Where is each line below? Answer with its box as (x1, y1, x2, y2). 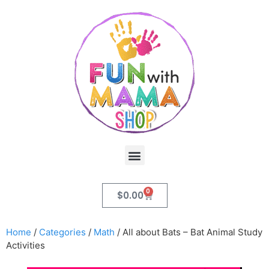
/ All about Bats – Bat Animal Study (115, 226, 262, 238)
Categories (39, 226, 86, 238)
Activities (6, 240, 45, 251)
